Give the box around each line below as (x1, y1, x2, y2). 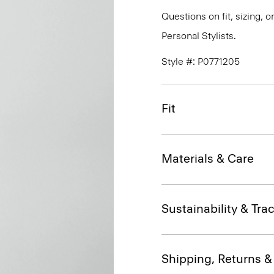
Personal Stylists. (161, 30, 236, 42)
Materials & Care (161, 151, 254, 166)
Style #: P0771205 (161, 56, 240, 67)
